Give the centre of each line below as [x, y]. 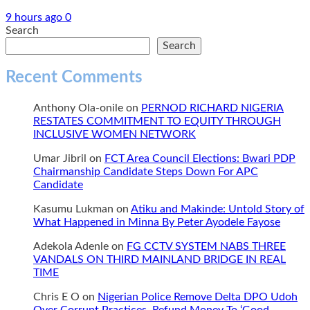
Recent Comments [74, 78]
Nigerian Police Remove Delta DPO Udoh [198, 297]
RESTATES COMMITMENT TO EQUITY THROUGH [157, 121]
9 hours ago [35, 17]
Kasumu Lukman [73, 209]
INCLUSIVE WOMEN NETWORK [115, 135]
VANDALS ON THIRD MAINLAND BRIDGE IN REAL [159, 260]
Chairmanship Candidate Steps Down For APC [146, 172]
